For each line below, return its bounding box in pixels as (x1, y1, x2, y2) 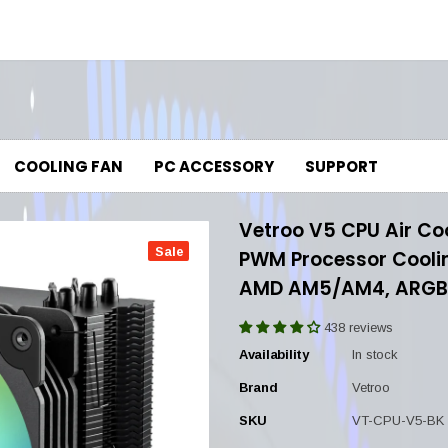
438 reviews (324, 320, 393, 335)
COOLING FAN (14, 156, 123, 177)
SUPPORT (305, 156, 378, 177)
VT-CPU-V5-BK (352, 413, 444, 428)
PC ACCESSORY (154, 156, 274, 177)
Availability (239, 347, 309, 362)
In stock (352, 347, 398, 362)
